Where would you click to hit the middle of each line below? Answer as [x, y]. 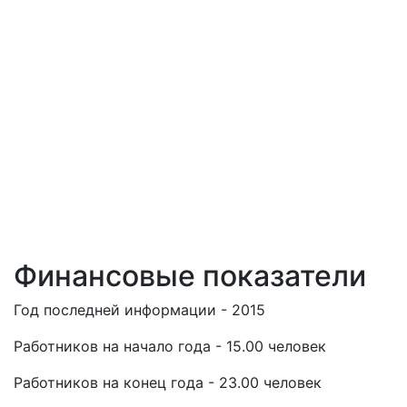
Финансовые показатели [190, 276]
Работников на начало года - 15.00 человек [170, 346]
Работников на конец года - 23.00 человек [168, 382]
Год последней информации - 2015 [139, 310]
